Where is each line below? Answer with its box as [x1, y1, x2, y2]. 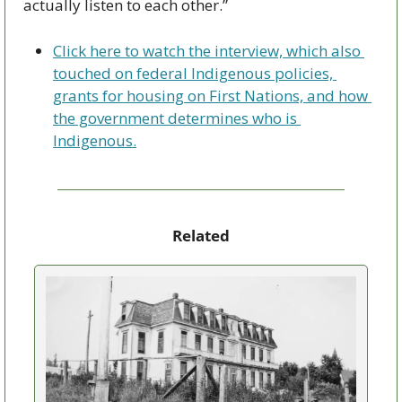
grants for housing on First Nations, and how [53, 84, 368, 106]
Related [172, 224, 230, 246]
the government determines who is [53, 107, 297, 128]
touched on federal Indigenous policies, [53, 62, 333, 83]
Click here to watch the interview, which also [53, 39, 361, 61]
